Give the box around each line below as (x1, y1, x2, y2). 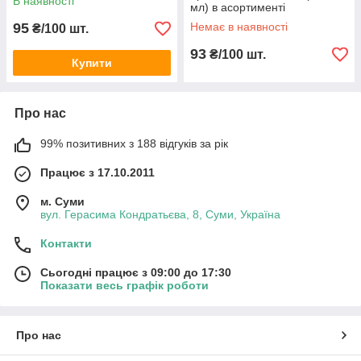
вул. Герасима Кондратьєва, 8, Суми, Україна (40, 208, 280, 221)
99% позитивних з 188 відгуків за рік (40, 137, 228, 150)
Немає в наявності (190, 20, 288, 33)
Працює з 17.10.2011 (40, 166, 155, 179)
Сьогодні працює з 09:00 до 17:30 (40, 266, 231, 279)
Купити (72, 56, 112, 69)
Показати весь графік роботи (40, 279, 209, 292)
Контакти (40, 237, 92, 250)
